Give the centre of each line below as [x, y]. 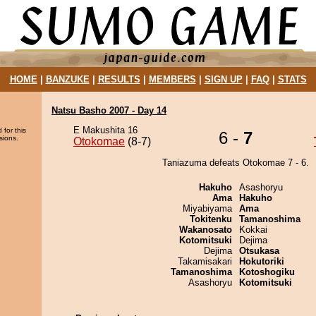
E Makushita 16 [105, 130]
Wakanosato [206, 230]
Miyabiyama [207, 208]
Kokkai [253, 230]
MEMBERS [172, 79]
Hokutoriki [262, 261]
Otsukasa [259, 251]
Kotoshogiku [267, 272]
